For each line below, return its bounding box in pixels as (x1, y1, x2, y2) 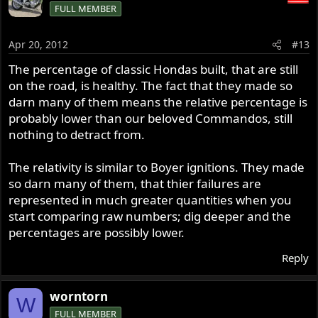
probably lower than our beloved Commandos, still (9, 110, 293, 127)
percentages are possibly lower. (9, 224, 185, 241)
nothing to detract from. (9, 126, 146, 143)
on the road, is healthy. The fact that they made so (9, 77, 293, 94)
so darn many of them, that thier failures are (9, 175, 262, 192)
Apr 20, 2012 (9, 38, 69, 52)
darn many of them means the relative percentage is (9, 94, 308, 111)
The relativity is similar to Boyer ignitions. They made (9, 159, 305, 176)
